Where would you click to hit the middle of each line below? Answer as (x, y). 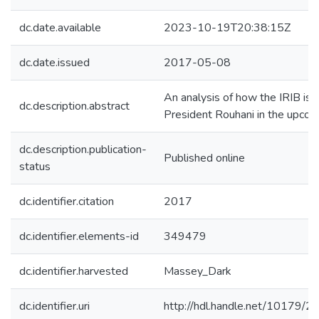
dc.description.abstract (74, 106)
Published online (204, 158)
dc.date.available (60, 28)
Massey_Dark (198, 271)
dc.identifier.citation (67, 202)
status (35, 167)
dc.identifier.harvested (74, 271)
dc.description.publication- (83, 150)
